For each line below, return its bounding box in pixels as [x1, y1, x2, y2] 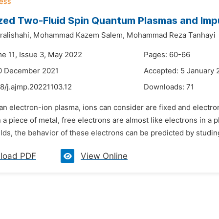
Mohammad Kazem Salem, [33, 31, 125, 40]
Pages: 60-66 [144, 50, 190, 59]
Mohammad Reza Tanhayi [127, 31, 216, 40]
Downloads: [144, 83, 186, 91]
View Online [81, 151, 128, 161]
